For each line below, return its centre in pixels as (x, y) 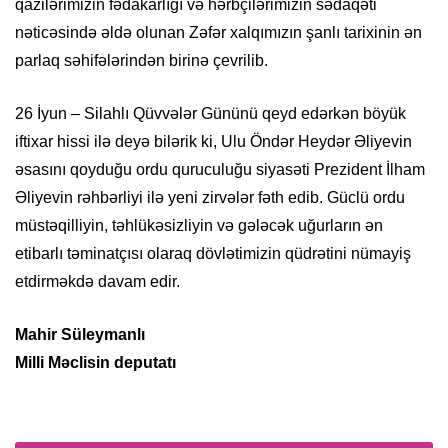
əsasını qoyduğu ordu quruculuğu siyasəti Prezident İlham (220, 170)
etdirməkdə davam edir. (97, 282)
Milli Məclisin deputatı (95, 363)
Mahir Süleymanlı (80, 335)
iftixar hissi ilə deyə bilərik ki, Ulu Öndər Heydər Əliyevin (213, 142)
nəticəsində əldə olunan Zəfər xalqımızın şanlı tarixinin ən (218, 33)
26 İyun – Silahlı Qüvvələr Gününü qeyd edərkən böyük (210, 114)
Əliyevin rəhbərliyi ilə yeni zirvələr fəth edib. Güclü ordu (210, 198)
